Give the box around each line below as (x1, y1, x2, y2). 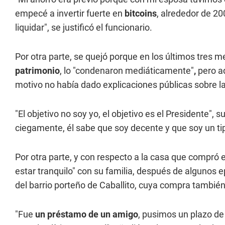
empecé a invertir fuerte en (15, 8, 125, 19)
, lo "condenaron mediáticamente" (60, 65, 194, 76)
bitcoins (125, 8, 157, 19)
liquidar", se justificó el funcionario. (15, 22, 152, 33)
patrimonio (15, 65, 60, 76)
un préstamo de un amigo (35, 209, 138, 219)
